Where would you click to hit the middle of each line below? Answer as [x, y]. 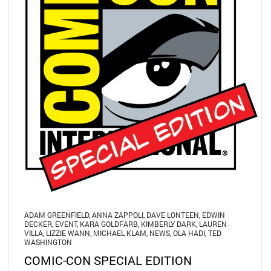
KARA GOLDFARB [109, 224]
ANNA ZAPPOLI [118, 215]
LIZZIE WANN [68, 233]
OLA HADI [189, 233]
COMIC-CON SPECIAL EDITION [108, 260]
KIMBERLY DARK [168, 224]
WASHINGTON [48, 242]
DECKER [38, 224]
